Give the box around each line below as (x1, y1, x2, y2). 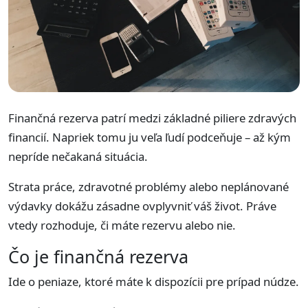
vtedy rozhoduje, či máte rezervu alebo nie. (8, 217, 236, 233)
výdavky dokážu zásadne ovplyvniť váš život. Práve (8, 198, 276, 214)
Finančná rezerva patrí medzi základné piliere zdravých (8, 110, 296, 126)
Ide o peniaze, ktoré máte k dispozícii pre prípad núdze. (8, 274, 299, 289)
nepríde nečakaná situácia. (8, 148, 148, 164)
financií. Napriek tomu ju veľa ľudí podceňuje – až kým (8, 129, 291, 145)
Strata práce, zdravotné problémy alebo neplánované (8, 179, 289, 195)
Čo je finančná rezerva (8, 245, 188, 268)
